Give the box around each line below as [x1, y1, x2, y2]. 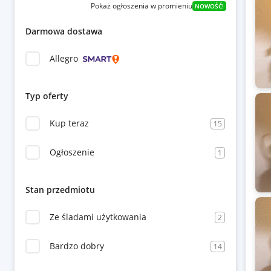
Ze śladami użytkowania [50, 211, 146, 223]
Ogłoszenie [50, 146, 94, 158]
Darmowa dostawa [25, 25, 102, 37]
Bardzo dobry [50, 240, 104, 252]
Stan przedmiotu [25, 184, 95, 195]
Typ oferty [25, 90, 68, 102]
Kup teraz [50, 117, 89, 129]
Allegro [50, 53, 78, 64]
